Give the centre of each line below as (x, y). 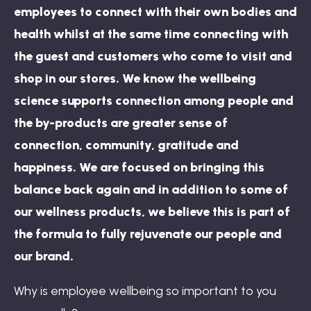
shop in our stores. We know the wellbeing (135, 78)
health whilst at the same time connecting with (151, 34)
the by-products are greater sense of (121, 123)
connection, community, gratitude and (126, 145)
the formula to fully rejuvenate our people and (148, 234)
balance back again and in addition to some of (151, 189)
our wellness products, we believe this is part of (152, 211)
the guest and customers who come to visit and (153, 56)
